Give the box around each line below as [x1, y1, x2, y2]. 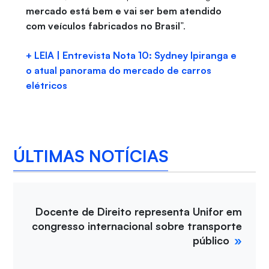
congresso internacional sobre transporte [32, 219, 243, 233]
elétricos [25, 79, 67, 92]
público [193, 234, 230, 247]
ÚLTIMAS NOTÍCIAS [13, 145, 169, 166]
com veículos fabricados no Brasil [25, 20, 180, 32]
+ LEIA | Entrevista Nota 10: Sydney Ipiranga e [25, 49, 237, 62]
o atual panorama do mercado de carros [25, 64, 211, 77]
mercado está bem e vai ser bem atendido [25, 5, 222, 17]
